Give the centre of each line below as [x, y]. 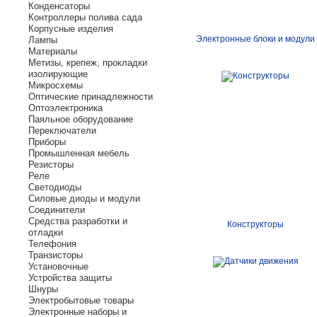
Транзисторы [56, 255]
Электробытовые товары [81, 300]
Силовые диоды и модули [84, 198]
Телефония [52, 244]
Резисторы [51, 165]
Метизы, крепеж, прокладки [88, 63]
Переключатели [62, 131]
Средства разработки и [78, 221]
